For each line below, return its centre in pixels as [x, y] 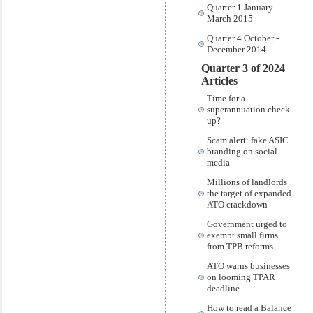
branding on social [242, 151]
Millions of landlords [247, 182]
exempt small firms [242, 235]
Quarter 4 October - [243, 38]
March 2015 [230, 19]
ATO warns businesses [248, 266]
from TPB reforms [240, 246]
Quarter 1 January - [242, 7]
